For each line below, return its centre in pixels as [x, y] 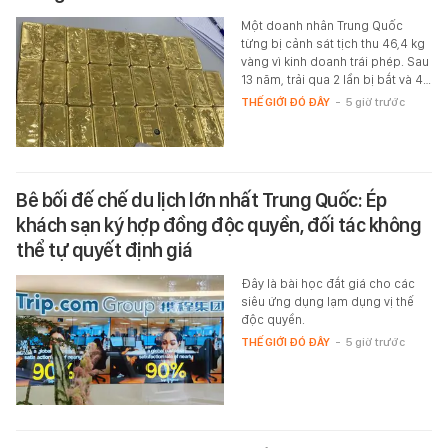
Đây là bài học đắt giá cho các [327, 283]
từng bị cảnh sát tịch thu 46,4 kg [332, 43]
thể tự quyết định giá [104, 249]
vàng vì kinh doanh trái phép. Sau [334, 61]
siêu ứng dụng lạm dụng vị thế [327, 301]
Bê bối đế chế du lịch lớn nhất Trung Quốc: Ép [201, 199]
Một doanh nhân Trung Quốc [321, 25]
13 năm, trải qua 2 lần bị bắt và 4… [335, 79]
